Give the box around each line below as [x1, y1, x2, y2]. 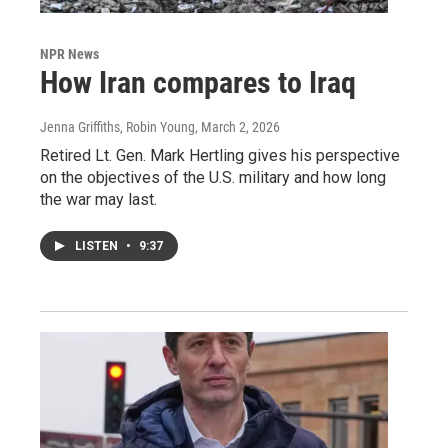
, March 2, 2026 [195, 118, 280, 135]
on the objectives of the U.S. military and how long [40, 167, 386, 187]
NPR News [40, 45, 99, 62]
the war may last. [40, 189, 157, 209]
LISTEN [75, 238, 121, 253]
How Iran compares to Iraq [40, 64, 356, 100]
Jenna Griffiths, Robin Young [40, 118, 195, 135]
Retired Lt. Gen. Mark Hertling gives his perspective [40, 145, 400, 165]
